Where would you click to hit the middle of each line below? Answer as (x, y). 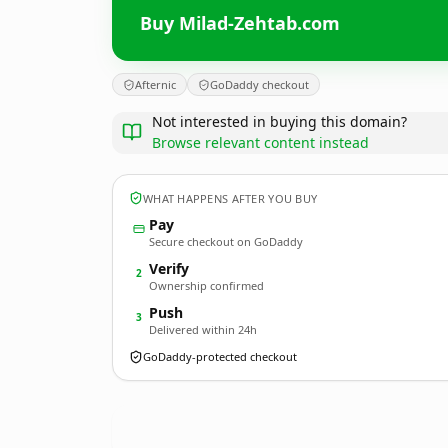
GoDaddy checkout (259, 84)
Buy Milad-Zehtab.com (240, 22)
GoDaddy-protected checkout (220, 356)
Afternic (155, 84)
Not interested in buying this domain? (279, 121)
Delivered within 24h (203, 329)
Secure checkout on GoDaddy (226, 241)
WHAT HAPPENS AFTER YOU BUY (230, 198)
